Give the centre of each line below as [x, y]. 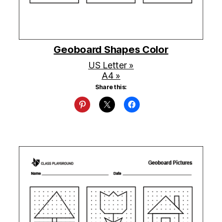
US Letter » [111, 65]
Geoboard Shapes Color [111, 50]
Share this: [111, 87]
